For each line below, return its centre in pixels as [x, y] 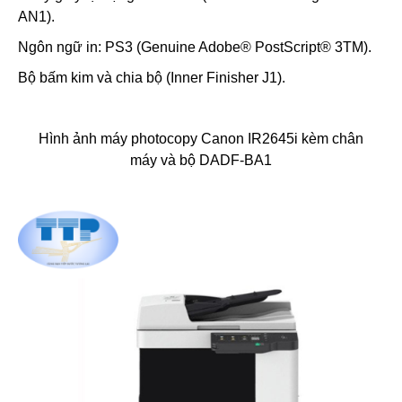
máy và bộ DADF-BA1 [201, 160]
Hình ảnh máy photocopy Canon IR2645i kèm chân [201, 139]
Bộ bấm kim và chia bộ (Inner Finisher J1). [152, 78]
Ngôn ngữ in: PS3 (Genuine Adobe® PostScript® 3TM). [195, 47]
